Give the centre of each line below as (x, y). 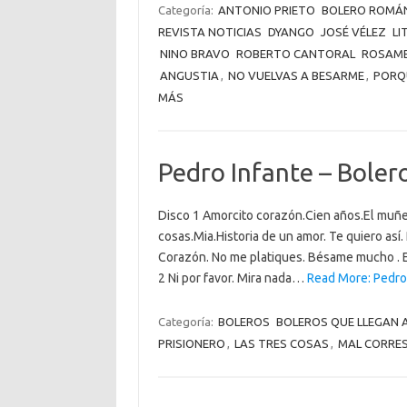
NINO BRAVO (194, 54)
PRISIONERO (191, 343)
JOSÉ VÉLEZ (353, 32)
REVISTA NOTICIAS (209, 32)
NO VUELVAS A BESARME (296, 75)
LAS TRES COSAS (281, 343)
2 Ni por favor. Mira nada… (232, 278)
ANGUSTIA (189, 75)
